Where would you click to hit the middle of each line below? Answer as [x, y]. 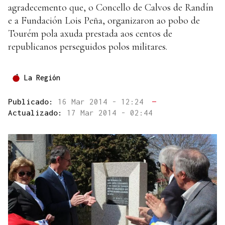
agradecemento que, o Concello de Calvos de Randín [111, 8]
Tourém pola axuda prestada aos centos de [90, 34]
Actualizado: [37, 113]
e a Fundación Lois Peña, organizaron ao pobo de [104, 21]
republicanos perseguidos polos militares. [88, 47]
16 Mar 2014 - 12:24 [103, 102]
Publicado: [33, 102]
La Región [42, 78]
